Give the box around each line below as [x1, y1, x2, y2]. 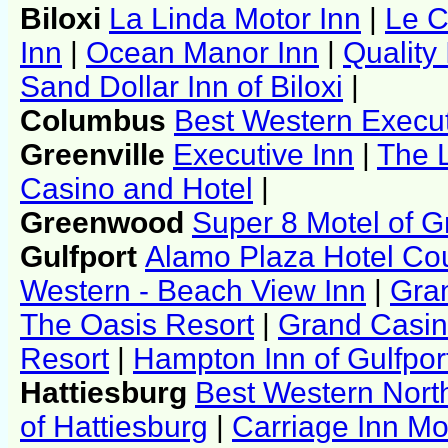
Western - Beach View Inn [20, 273, 366, 307]
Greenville [20, 137, 173, 171]
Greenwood [20, 205, 192, 239]
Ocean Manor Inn [86, 35, 319, 69]
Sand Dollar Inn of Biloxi [20, 69, 343, 103]
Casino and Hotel [20, 171, 253, 205]
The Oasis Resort [20, 307, 254, 341]
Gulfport [20, 239, 145, 273]
